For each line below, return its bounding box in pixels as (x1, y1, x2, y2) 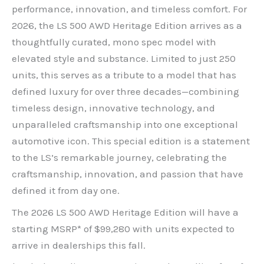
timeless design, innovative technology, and (12, 102, 215, 114)
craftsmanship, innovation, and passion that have (12, 168, 243, 180)
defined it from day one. (12, 184, 120, 197)
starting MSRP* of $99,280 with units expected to (12, 222, 235, 235)
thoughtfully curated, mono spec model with (12, 36, 216, 48)
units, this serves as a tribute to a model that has (12, 69, 236, 81)
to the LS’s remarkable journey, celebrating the (12, 151, 227, 164)
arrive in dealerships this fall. (12, 239, 146, 251)
